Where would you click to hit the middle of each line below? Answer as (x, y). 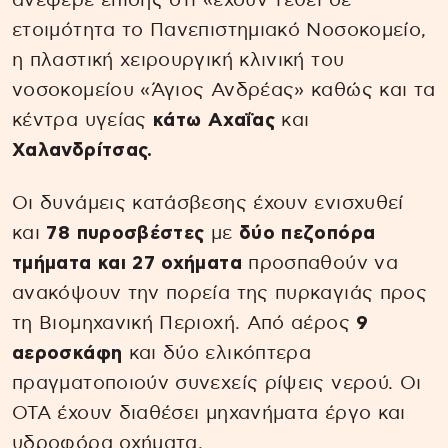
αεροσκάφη (67, 354)
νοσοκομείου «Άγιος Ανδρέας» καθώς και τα (224, 91)
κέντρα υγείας (83, 121)
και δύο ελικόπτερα (217, 354)
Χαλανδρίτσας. (82, 151)
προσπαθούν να (319, 264)
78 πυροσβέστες (125, 234)
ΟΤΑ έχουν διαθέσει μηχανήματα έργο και (209, 414)
